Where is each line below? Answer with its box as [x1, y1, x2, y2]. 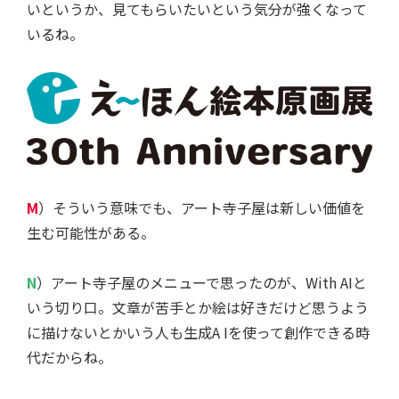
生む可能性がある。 [27, 222, 155, 244]
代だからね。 [27, 346, 112, 369]
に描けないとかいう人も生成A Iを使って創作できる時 [27, 322, 370, 344]
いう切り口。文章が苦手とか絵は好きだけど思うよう [27, 297, 369, 319]
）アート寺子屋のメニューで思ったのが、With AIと [37, 272, 367, 294]
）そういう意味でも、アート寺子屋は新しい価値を [38, 197, 365, 219]
